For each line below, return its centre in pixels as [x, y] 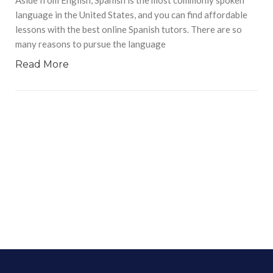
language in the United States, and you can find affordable [131, 14]
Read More [42, 64]
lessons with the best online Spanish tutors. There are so [129, 29]
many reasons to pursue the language [90, 44]
